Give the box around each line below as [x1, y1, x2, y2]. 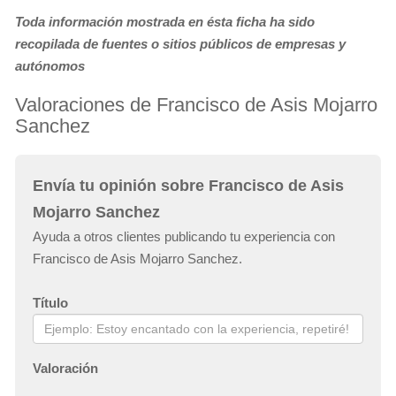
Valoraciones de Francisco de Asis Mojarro [15, 93, 377, 116]
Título [33, 294, 68, 310]
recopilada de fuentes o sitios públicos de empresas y [15, 35, 346, 51]
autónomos [15, 57, 85, 73]
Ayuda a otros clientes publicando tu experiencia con [33, 228, 335, 244]
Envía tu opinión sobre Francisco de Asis [33, 176, 344, 194]
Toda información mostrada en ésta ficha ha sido [15, 13, 315, 29]
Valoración [33, 360, 98, 376]
